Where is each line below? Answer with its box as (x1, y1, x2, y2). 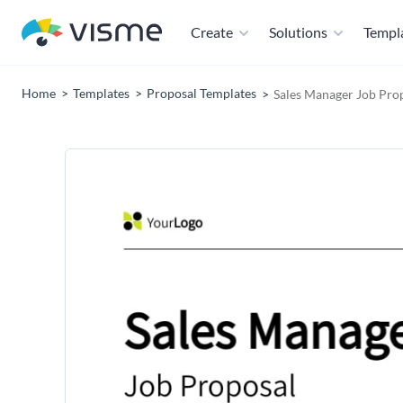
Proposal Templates (147, 85, 256, 101)
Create (191, 23, 233, 40)
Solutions (269, 23, 327, 40)
